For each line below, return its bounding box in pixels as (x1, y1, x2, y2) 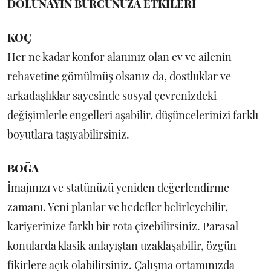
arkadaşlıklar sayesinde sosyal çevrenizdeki (7, 88, 217, 103)
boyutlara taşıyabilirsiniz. (7, 127, 129, 142)
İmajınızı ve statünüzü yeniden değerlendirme (7, 180, 229, 195)
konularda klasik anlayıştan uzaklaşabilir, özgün (7, 238, 237, 253)
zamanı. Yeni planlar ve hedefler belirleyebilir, (7, 200, 228, 214)
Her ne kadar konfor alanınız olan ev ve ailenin (7, 50, 232, 64)
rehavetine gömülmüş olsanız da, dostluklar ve (7, 69, 231, 83)
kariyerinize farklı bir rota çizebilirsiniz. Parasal (7, 219, 238, 233)
